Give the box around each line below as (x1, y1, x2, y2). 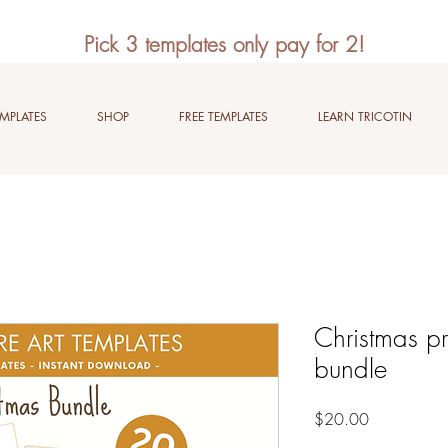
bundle (314, 352, 387, 386)
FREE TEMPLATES (179, 108, 268, 125)
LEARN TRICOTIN (318, 108, 412, 125)
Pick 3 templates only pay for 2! (83, 31, 365, 58)
